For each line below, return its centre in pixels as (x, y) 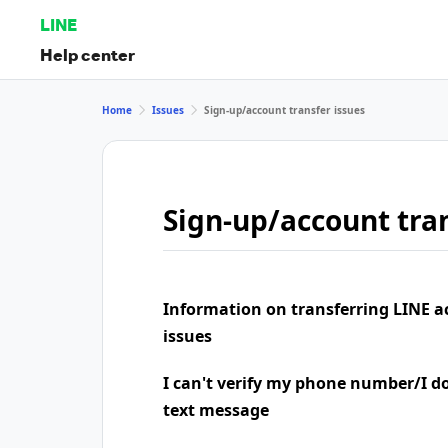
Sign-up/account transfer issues (284, 109)
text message (216, 410)
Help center (87, 54)
